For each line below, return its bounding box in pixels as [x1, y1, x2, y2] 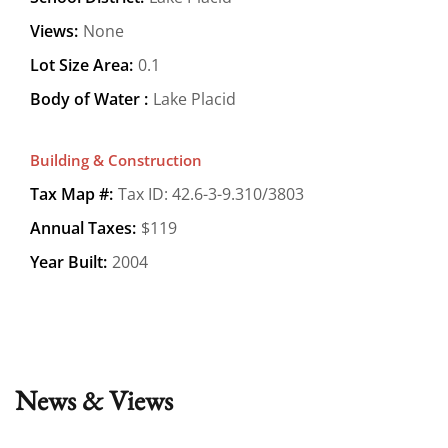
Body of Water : [30, 87, 148, 110]
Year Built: [30, 250, 107, 273]
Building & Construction [30, 149, 202, 170]
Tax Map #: [30, 182, 113, 205]
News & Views [15, 381, 173, 418]
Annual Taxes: [30, 216, 136, 239]
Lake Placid [153, 87, 236, 110]
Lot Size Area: [30, 53, 133, 76]
